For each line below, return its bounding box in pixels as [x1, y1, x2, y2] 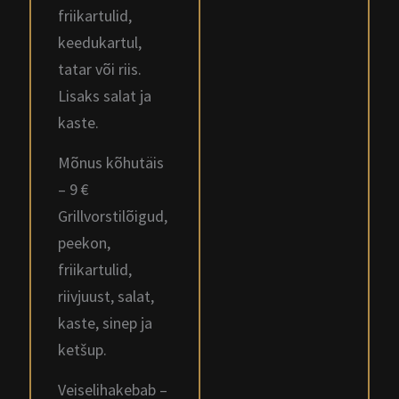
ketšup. [58, 339, 107, 360]
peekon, [58, 232, 110, 253]
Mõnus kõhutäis [58, 152, 164, 173]
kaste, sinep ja [58, 313, 152, 333]
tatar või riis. [58, 59, 142, 79]
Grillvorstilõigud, [58, 206, 167, 226]
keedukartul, [58, 32, 142, 53]
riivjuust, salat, [58, 286, 154, 306]
